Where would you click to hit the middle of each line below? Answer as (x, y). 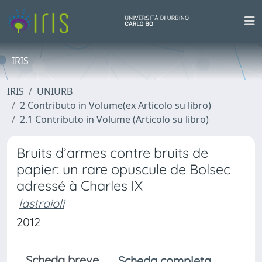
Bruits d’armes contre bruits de (112, 153)
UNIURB (55, 91)
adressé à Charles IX (80, 186)
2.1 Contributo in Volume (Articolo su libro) (114, 119)
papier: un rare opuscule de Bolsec (123, 169)
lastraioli (42, 203)
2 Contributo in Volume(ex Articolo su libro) (116, 105)
